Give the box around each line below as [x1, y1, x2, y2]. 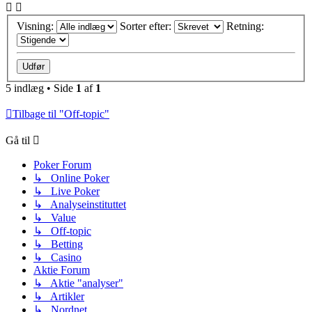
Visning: [17, 19, 56, 32]
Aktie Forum [33, 263, 90, 276]
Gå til [6, 134, 30, 146]
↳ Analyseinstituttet [33, 198, 126, 210]
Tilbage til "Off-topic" [13, 107, 109, 120]
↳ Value [33, 211, 76, 224]
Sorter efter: [120, 19, 174, 32]
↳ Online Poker [33, 171, 109, 184]
